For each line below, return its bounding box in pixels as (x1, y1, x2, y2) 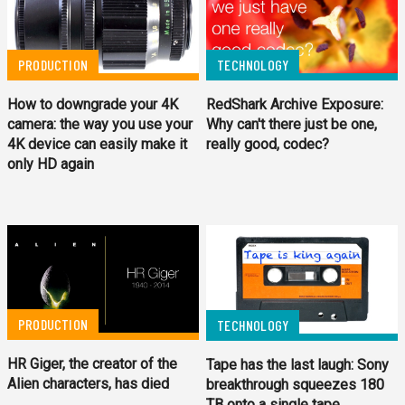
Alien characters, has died (7, 375, 169, 393)
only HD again (7, 155, 94, 174)
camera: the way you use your (7, 116, 193, 134)
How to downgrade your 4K (7, 96, 178, 114)
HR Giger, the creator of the (7, 355, 177, 373)
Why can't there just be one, (206, 116, 378, 134)
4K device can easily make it (7, 136, 187, 154)
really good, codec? (206, 136, 330, 154)
